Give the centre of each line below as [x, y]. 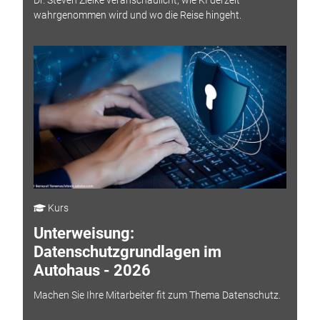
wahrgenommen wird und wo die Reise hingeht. [137, 15]
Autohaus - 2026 [92, 271]
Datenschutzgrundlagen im [127, 252]
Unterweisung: [84, 234]
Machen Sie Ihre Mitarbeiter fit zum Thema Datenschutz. [157, 295]
